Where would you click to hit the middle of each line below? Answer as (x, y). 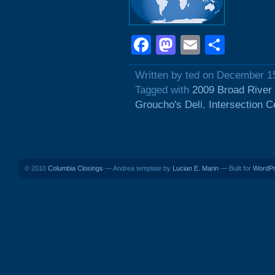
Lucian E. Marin (196, 168)
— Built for (236, 168)
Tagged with (164, 90)
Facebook (195, 45)
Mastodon (219, 45)
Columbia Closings (76, 168)
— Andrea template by (138, 168)
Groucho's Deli (169, 105)
